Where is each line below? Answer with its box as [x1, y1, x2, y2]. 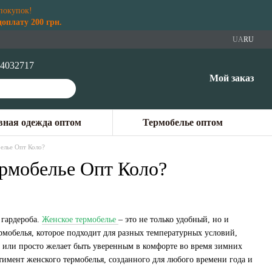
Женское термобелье [42, 214, 118, 224]
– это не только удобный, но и [118, 214, 229, 224]
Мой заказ [209, 73, 254, 83]
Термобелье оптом [143, 117, 223, 127]
